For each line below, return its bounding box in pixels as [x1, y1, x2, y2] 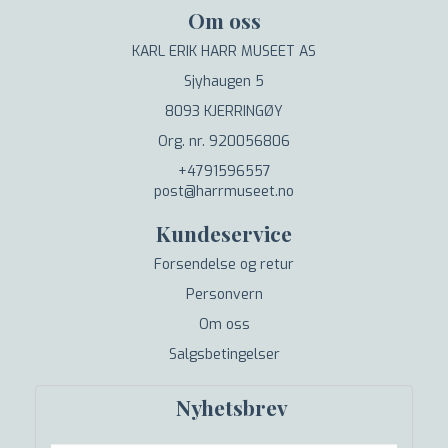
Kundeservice [156, 218, 292, 247]
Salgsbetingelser [168, 344, 280, 364]
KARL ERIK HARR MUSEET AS [132, 41, 316, 61]
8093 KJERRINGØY [165, 101, 283, 121]
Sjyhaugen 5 [184, 71, 264, 91]
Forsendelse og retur [154, 254, 294, 274]
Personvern [185, 284, 263, 304]
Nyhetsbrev [175, 392, 288, 421]
